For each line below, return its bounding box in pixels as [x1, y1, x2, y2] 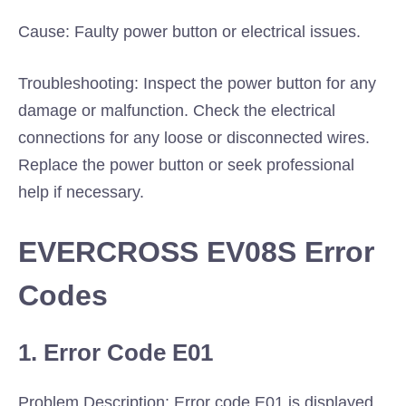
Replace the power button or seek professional [18, 156, 354, 174]
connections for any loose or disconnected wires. [18, 129, 370, 147]
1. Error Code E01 [18, 339, 213, 366]
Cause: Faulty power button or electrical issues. [18, 23, 361, 41]
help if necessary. [18, 183, 144, 201]
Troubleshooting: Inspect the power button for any [18, 74, 376, 92]
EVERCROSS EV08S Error [18, 236, 374, 268]
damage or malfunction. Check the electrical [18, 101, 335, 120]
